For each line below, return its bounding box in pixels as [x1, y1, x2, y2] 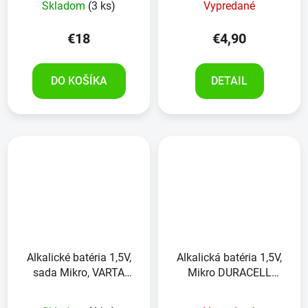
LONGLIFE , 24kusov [30, 281, 128, 295]
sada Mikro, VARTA [33, 266, 124, 280]
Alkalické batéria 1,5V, [26, 251, 131, 265]
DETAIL [211, 74, 247, 87]
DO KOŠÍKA [50, 74, 107, 87]
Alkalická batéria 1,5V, [177, 251, 282, 265]
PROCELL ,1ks [195, 281, 264, 295]
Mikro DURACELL [187, 266, 272, 280]
